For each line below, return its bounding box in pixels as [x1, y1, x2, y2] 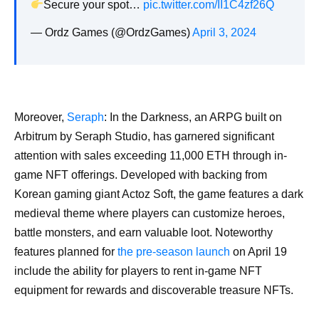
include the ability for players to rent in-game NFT [14, 264, 262, 277]
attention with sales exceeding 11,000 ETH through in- [14, 149, 287, 162]
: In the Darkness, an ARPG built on [104, 110, 282, 123]
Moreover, [14, 110, 67, 123]
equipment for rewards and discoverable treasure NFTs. [14, 283, 293, 296]
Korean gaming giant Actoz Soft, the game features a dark [14, 187, 303, 200]
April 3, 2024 [192, 26, 256, 39]
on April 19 [230, 245, 287, 258]
